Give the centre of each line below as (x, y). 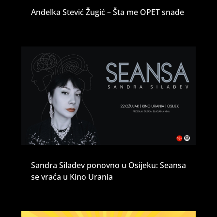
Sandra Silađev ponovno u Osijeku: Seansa (108, 165)
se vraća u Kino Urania (72, 177)
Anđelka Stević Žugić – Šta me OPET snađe (107, 12)
